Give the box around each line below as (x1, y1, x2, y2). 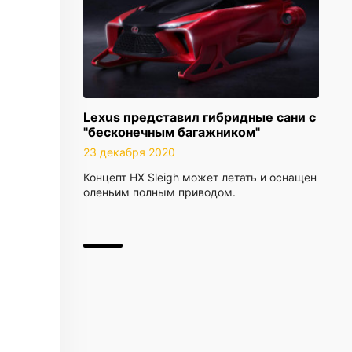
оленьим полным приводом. (83, 185, 236, 199)
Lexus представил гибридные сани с (83, 109, 316, 125)
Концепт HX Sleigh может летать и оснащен (83, 170, 317, 184)
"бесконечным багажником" (83, 124, 260, 140)
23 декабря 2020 (83, 145, 175, 159)
